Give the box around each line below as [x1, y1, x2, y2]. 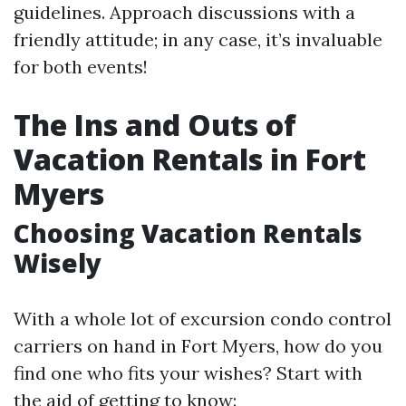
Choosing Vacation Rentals [14, 216, 362, 250]
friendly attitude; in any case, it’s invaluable [14, 28, 382, 51]
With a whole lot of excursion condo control [14, 307, 391, 330]
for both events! [14, 55, 148, 78]
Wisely [14, 246, 101, 280]
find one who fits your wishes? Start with [14, 362, 362, 384]
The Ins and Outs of [14, 105, 296, 144]
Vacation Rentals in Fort [14, 140, 366, 179]
